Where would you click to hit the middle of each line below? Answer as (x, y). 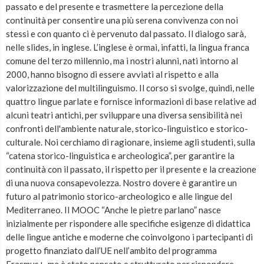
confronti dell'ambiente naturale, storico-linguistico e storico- (127, 128)
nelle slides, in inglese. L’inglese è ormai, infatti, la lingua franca (128, 47)
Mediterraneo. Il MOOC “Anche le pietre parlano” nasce (113, 210)
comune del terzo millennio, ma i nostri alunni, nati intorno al (122, 61)
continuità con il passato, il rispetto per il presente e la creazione (131, 169)
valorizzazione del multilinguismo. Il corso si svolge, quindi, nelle (130, 88)
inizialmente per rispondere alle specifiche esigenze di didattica (128, 223)
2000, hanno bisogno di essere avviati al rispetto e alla (112, 74)
